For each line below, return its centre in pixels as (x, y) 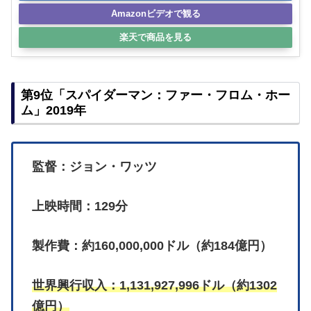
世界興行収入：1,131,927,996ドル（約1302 (154, 286)
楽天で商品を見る (155, 37)
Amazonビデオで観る (155, 13)
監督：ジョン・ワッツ (94, 167)
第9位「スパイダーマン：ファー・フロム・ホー (155, 95)
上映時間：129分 (80, 207)
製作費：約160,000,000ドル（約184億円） (152, 246)
